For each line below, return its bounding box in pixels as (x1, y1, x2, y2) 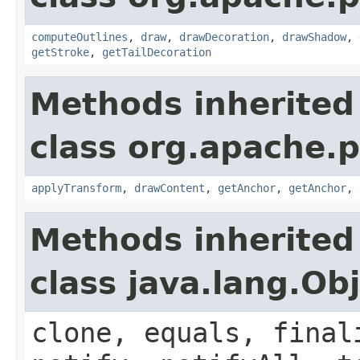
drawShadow (282, 30, 346, 43)
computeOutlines (31, 30, 128, 43)
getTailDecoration (102, 45, 211, 59)
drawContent (134, 181, 205, 194)
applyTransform (31, 181, 121, 194)
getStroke (31, 45, 89, 59)
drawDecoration (179, 30, 269, 43)
